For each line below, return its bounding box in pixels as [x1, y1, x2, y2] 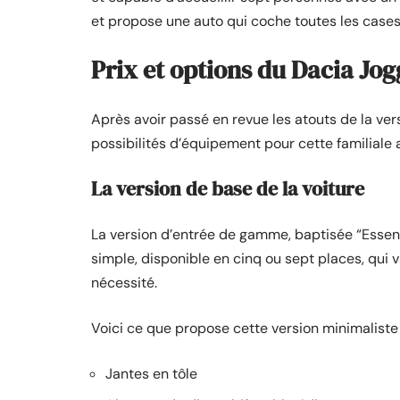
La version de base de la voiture [91, 175, 364, 202]
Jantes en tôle [105, 364, 197, 383]
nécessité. [91, 273, 157, 292]
